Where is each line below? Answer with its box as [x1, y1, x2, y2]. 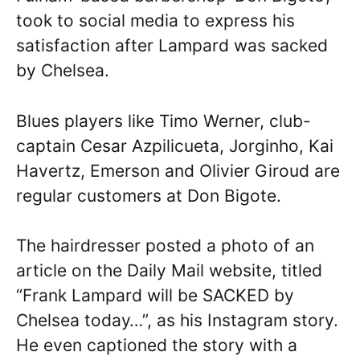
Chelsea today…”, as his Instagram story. [16, 310, 338, 331]
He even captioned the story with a [16, 335, 297, 356]
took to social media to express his [16, 10, 295, 31]
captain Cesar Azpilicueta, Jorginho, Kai [16, 135, 333, 156]
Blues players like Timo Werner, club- [16, 110, 311, 131]
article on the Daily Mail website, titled [16, 260, 322, 281]
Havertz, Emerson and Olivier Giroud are [16, 160, 340, 181]
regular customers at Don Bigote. [16, 185, 281, 206]
